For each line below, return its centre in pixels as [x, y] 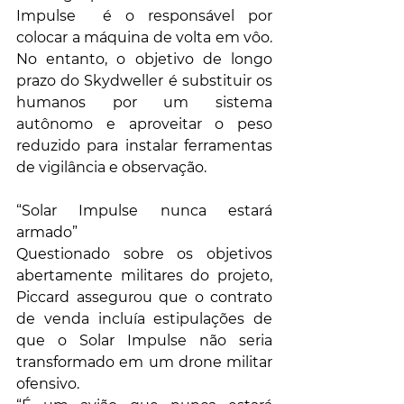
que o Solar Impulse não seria [144, 341]
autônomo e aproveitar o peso [144, 124]
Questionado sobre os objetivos [144, 254]
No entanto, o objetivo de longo [144, 60]
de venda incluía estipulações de [144, 319]
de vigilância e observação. [111, 168]
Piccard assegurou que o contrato [144, 298]
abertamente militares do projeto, [144, 276]
